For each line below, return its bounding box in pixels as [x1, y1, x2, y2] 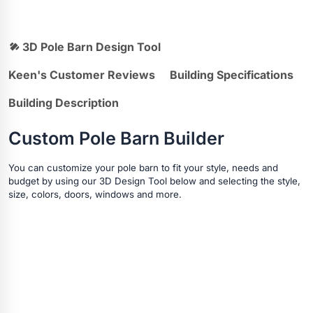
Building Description [8, 95, 119, 110]
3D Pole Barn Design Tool [20, 39, 161, 54]
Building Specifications [170, 67, 293, 82]
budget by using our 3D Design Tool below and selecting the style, [8, 175, 300, 187]
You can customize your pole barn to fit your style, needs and [8, 161, 278, 173]
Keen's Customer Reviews [8, 67, 155, 82]
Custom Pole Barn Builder [8, 127, 224, 149]
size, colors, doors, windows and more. [8, 188, 182, 200]
